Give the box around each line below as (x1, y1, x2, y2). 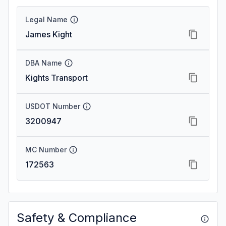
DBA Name (25, 59, 62, 67)
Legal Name (25, 15, 68, 24)
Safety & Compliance (17, 210, 137, 225)
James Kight (25, 29, 72, 39)
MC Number (25, 145, 67, 154)
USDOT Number (25, 102, 80, 110)
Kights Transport (25, 73, 88, 83)
